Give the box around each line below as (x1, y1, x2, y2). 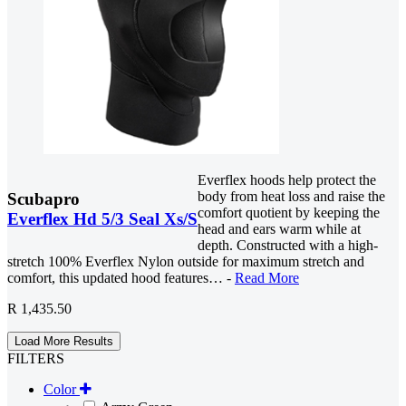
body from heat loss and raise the (198, 188, 385, 205)
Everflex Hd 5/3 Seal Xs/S (7, 209, 198, 229)
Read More (235, 270, 299, 286)
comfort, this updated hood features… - (7, 270, 235, 286)
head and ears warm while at (198, 221, 361, 237)
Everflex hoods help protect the (198, 172, 376, 188)
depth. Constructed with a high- (198, 237, 378, 254)
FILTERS (7, 351, 64, 367)
